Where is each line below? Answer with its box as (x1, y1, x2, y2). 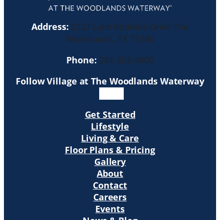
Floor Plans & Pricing (65, 143, 155, 156)
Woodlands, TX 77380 (66, 32, 154, 45)
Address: (31, 20, 69, 33)
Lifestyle (91, 119, 129, 133)
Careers (93, 190, 127, 203)
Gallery (94, 155, 126, 168)
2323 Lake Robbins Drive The (71, 20, 189, 33)
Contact (93, 178, 127, 192)
